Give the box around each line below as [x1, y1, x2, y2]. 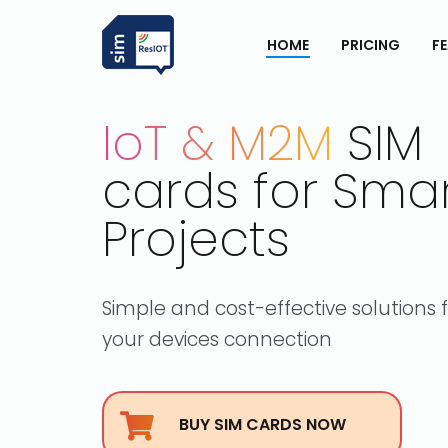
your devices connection [102, 326, 332, 353]
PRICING [341, 35, 400, 56]
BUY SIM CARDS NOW [179, 413, 346, 436]
